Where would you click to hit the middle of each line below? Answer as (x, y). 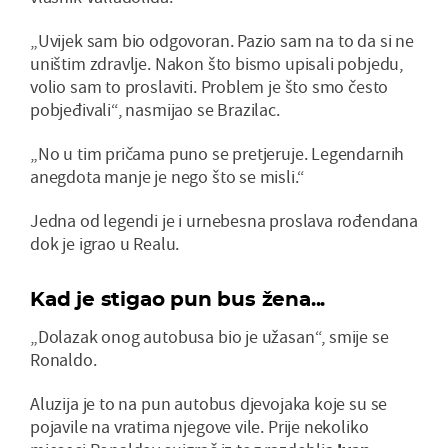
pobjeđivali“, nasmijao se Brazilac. (155, 109)
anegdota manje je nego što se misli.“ (167, 176)
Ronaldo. (63, 359)
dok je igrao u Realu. (105, 243)
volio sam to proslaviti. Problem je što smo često (209, 86)
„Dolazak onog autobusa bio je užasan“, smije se (209, 336)
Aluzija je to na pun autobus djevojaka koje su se (209, 403)
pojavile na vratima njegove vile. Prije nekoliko (199, 426)
